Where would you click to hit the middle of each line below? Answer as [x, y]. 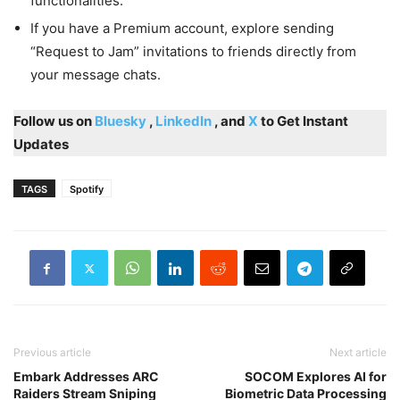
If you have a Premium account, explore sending [182, 29]
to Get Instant [304, 121]
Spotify [87, 190]
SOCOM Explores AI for [316, 377]
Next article [358, 353]
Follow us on [54, 121]
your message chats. [95, 75]
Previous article [52, 353]
